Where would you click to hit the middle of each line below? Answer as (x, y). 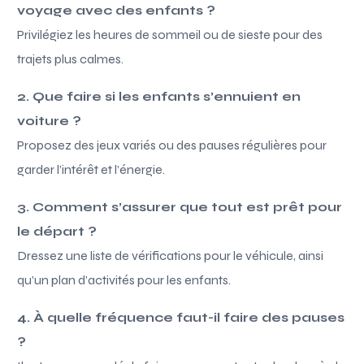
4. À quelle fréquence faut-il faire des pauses (181, 317)
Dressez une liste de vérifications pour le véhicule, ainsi (171, 255)
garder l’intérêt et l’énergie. (91, 169)
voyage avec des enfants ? (117, 10)
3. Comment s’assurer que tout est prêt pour (180, 206)
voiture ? (50, 120)
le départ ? (57, 231)
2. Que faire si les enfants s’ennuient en (159, 96)
